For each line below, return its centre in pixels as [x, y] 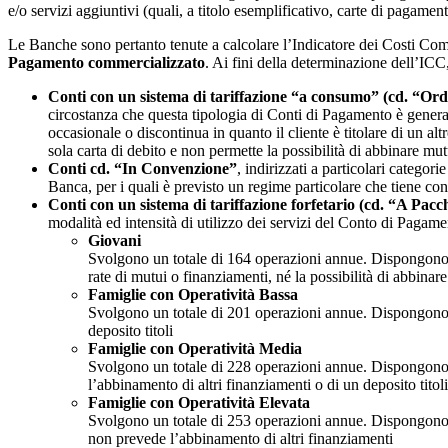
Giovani [114, 241]
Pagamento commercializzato [106, 63]
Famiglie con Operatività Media [195, 349]
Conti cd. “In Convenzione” [142, 169]
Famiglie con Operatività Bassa [193, 295]
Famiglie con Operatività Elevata [199, 403]
